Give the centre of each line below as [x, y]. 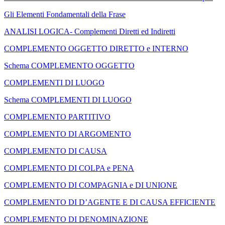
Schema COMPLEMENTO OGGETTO [69, 66]
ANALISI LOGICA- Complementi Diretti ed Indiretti [90, 32]
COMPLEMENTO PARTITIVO [57, 117]
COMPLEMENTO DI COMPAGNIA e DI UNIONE [91, 185]
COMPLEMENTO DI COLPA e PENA [69, 168]
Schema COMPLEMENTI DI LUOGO [68, 100]
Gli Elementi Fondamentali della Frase [65, 15]
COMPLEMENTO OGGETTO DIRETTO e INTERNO [96, 49]
